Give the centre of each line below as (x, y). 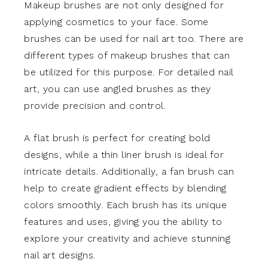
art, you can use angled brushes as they (118, 89)
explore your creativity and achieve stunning (127, 239)
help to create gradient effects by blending (125, 188)
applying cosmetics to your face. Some (116, 22)
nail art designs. (60, 255)
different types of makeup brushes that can (127, 56)
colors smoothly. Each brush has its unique (125, 205)
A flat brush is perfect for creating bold (117, 138)
